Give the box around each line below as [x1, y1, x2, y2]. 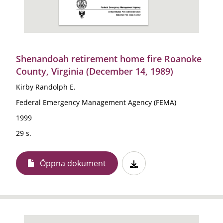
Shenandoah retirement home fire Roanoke [16, 52, 202, 65]
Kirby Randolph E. [16, 82, 76, 92]
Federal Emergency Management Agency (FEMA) [16, 97, 176, 107]
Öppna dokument [40, 157, 106, 169]
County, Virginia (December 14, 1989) [16, 65, 173, 77]
